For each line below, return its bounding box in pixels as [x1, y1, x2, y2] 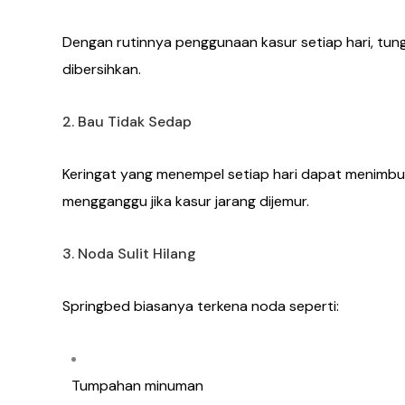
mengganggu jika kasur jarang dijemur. [62, 192, 309, 212]
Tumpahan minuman [71, 376, 203, 396]
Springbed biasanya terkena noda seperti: [62, 297, 339, 316]
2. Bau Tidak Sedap [62, 112, 192, 132]
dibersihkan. [62, 60, 141, 80]
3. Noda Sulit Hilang [62, 244, 196, 264]
